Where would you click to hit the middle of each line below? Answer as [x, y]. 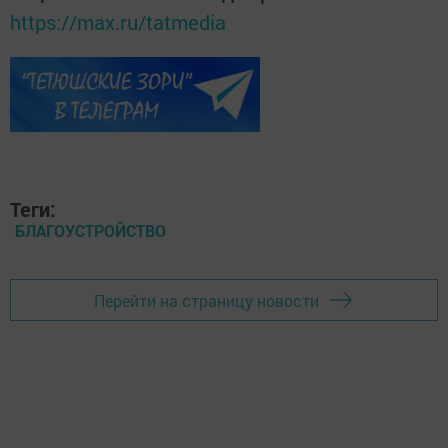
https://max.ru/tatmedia [118, 22]
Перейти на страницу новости [206, 300]
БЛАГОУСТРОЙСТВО [90, 231]
